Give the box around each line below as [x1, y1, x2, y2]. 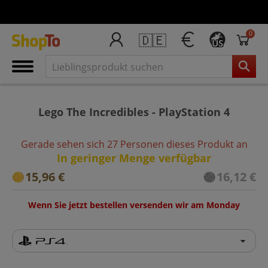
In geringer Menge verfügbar [57, 150, 211, 165]
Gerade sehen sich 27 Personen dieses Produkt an [20, 137, 248, 151]
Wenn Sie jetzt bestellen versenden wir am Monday [28, 199, 240, 211]
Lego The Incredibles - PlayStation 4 [38, 104, 230, 119]
